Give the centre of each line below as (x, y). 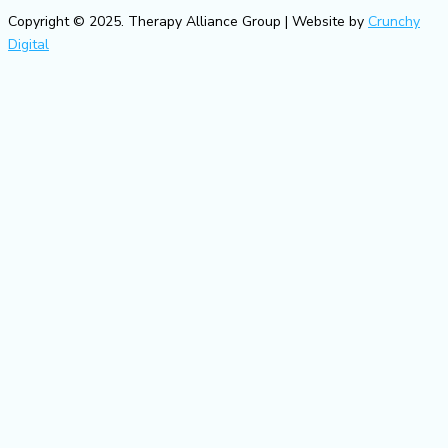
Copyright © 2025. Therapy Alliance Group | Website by (188, 22)
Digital (28, 45)
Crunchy (394, 22)
